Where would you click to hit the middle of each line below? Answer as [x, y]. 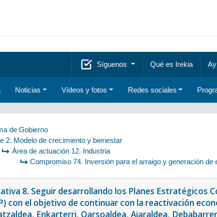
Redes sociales [152, 90]
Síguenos [113, 64]
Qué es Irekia [171, 64]
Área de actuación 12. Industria [61, 151]
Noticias [28, 90]
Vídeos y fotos [84, 90]
